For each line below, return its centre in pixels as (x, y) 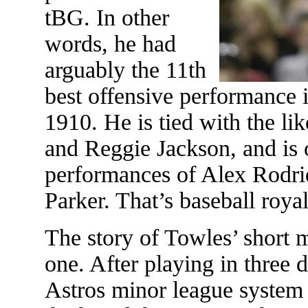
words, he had (110, 43)
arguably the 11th (125, 69)
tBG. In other (107, 17)
